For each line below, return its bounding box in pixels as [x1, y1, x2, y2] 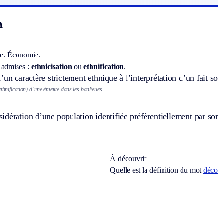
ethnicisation [31, 62, 72, 71]
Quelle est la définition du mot [110, 166, 203, 175]
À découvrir [110, 154, 147, 163]
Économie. [7, 50, 40, 59]
